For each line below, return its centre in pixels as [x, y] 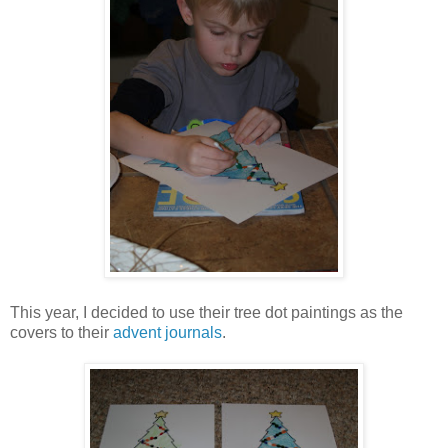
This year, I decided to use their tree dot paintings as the [206, 312]
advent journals [167, 332]
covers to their [61, 332]
